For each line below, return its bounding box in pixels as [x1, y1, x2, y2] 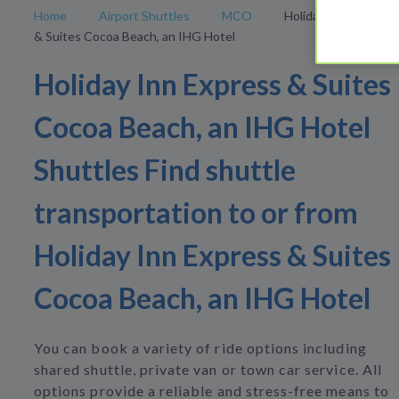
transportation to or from [34, 195, 358, 231]
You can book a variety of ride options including [34, 339, 367, 357]
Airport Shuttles [99, 8, 190, 23]
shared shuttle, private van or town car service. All [34, 361, 382, 379]
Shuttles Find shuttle [34, 152, 296, 188]
